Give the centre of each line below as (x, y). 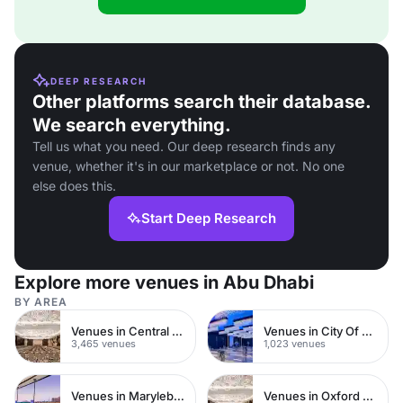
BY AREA (41, 302)
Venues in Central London (177, 331)
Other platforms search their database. (201, 102)
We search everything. (132, 125)
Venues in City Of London (367, 331)
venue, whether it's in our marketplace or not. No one (188, 166)
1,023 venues (295, 343)
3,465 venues (103, 343)
